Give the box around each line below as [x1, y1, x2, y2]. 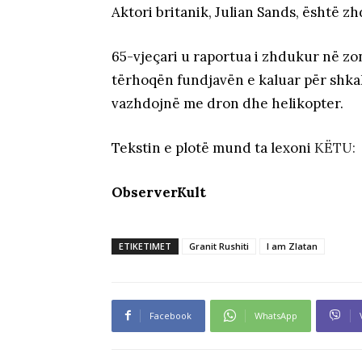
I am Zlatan [267, 239, 318, 252]
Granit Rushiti [189, 239, 249, 252]
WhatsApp [255, 309, 297, 322]
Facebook [149, 309, 192, 322]
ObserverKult [112, 183, 206, 201]
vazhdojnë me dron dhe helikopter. [112, 94, 343, 112]
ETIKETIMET [119, 239, 171, 252]
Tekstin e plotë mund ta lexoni [112, 138, 314, 157]
